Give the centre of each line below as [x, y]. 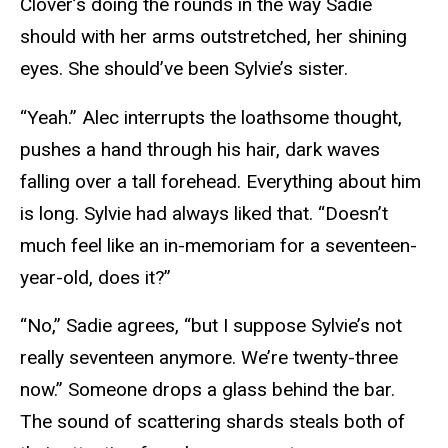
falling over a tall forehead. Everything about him [220, 181]
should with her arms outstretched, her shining [213, 36]
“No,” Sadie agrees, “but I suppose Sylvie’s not [211, 326]
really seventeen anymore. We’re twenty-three [209, 358]
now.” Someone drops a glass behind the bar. [207, 390]
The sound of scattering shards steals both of [212, 422]
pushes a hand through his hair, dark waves [200, 149]
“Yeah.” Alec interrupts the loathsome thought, [211, 117]
